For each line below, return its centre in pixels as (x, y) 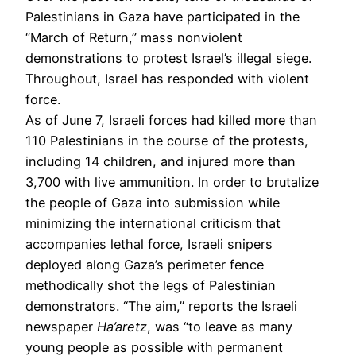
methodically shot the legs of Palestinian (151, 285)
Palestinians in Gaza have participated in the (163, 16)
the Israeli (265, 306)
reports (211, 306)
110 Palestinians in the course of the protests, (167, 140)
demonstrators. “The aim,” (107, 306)
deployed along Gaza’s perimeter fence (145, 264)
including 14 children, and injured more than (161, 161)
